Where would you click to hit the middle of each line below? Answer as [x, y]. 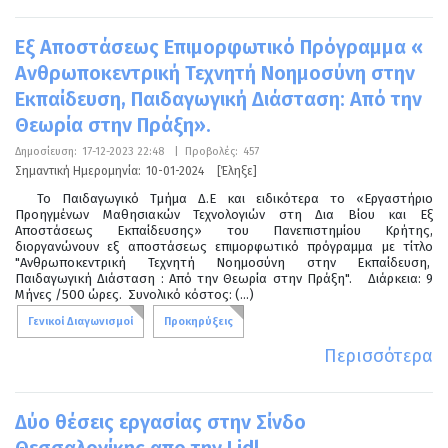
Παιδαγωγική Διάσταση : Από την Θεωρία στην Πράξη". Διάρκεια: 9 [224, 278]
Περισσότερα [378, 355]
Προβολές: [211, 151]
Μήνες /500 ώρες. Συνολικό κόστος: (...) [134, 294]
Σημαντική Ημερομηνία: [78, 170]
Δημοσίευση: [46, 151]
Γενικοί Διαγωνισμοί [80, 321]
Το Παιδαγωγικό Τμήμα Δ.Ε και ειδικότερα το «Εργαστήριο [224, 198]
